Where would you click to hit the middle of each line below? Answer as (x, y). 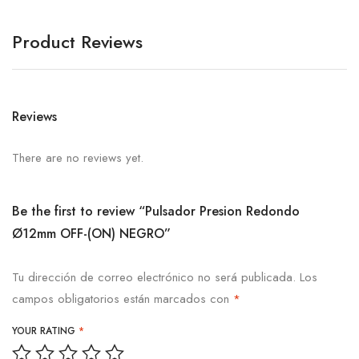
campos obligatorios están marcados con (123, 298)
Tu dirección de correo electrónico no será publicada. (154, 277)
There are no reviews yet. (78, 157)
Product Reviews (77, 41)
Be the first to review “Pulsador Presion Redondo (156, 211)
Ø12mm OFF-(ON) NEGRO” (91, 233)
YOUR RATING (45, 331)
